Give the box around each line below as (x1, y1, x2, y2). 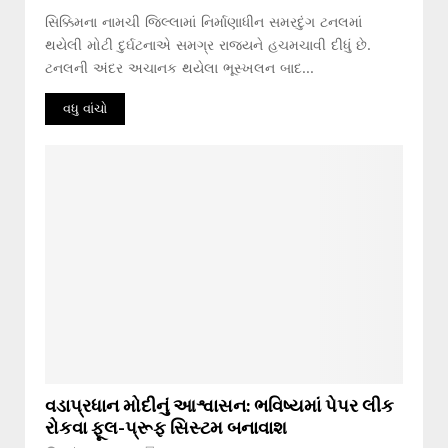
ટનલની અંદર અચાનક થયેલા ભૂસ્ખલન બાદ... (45, 60, 314, 77)
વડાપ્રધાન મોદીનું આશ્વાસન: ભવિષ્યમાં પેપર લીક (45, 392, 394, 417)
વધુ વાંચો (63, 101, 107, 117)
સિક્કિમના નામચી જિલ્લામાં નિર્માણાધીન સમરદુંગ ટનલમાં (45, 14, 362, 31)
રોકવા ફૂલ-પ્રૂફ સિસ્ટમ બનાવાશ (45, 414, 287, 439)
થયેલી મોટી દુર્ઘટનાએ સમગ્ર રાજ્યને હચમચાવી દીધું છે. (45, 37, 371, 54)
